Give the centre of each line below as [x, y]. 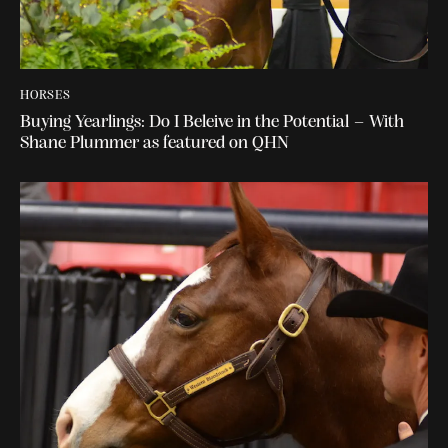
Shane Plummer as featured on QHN [154, 143]
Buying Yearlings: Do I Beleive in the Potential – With [212, 122]
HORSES [45, 96]
